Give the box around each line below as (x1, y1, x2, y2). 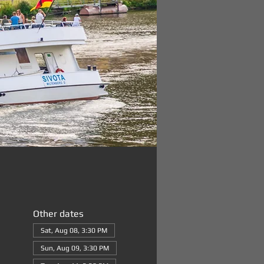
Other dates (32, 208, 84, 219)
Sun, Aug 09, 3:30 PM (40, 244, 109, 252)
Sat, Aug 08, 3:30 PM (40, 226, 107, 235)
